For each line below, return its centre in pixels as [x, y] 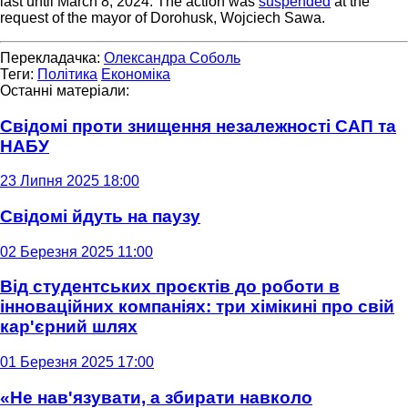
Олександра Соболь [172, 57]
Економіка [136, 74]
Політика [67, 74]
